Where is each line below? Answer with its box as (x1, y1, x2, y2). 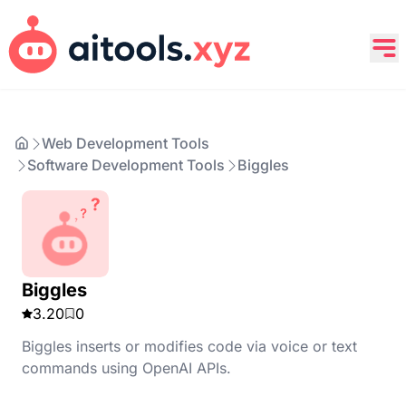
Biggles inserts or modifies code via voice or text (22, 337, 357, 355)
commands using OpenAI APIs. (22, 359, 231, 377)
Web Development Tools (42, 134, 209, 152)
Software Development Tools (27, 156, 225, 174)
